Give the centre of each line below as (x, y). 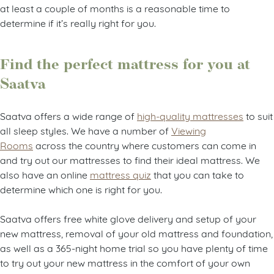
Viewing (189, 130)
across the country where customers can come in (145, 145)
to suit (258, 116)
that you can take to (198, 174)
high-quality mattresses (190, 116)
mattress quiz (120, 174)
